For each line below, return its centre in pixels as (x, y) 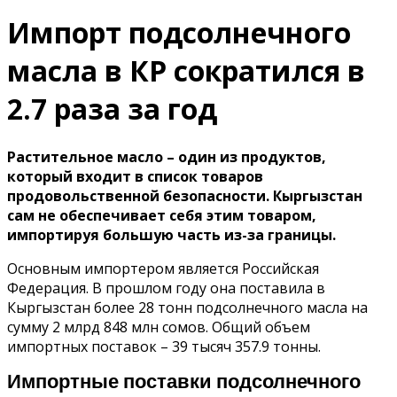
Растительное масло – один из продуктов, (167, 156)
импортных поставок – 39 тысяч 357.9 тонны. (164, 346)
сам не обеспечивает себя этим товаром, (162, 215)
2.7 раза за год (112, 109)
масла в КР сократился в (186, 71)
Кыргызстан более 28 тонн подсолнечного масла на (187, 307)
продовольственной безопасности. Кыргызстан (185, 195)
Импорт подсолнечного (179, 33)
